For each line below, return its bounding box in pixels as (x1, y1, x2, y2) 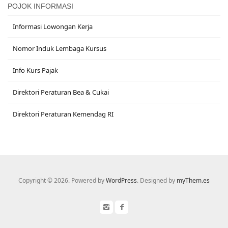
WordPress (106, 176, 137, 185)
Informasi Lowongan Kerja (13, 22, 93, 32)
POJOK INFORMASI (8, 2, 73, 11)
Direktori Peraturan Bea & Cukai (13, 88, 109, 97)
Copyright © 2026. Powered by (18, 176, 106, 185)
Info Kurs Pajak (13, 66, 58, 75)
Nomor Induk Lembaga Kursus (13, 44, 106, 53)
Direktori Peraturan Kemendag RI (13, 109, 113, 119)
